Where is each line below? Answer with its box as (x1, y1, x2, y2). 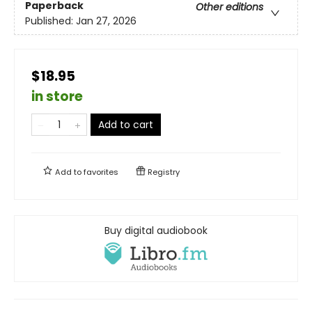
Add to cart (98, 117, 153, 132)
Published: (25, 13, 76, 28)
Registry (146, 166, 180, 178)
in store (31, 86, 83, 106)
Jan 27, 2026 (76, 13, 136, 28)
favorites (84, 166, 118, 178)
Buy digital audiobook (104, 223, 208, 237)
